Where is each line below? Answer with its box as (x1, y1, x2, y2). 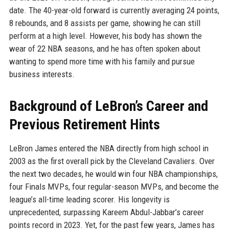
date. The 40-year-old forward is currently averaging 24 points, (9, 5, 219, 15)
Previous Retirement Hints (9, 116, 160, 133)
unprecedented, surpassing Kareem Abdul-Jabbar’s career (9, 207, 204, 217)
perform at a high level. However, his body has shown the (9, 31, 202, 41)
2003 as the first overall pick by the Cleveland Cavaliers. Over (9, 156, 215, 166)
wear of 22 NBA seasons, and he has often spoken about (9, 43, 200, 54)
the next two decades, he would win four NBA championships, (9, 169, 218, 179)
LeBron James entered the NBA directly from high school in (9, 143, 209, 153)
